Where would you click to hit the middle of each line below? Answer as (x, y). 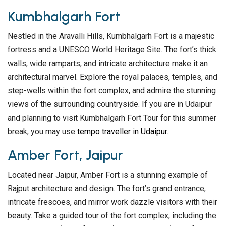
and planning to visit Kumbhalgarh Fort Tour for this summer (112, 118)
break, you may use (42, 132)
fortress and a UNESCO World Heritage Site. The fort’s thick (112, 50)
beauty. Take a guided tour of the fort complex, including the (112, 216)
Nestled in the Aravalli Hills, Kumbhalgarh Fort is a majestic (111, 36)
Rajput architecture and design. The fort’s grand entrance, (107, 189)
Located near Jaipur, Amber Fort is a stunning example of (108, 175)
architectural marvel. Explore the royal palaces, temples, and (112, 77)
